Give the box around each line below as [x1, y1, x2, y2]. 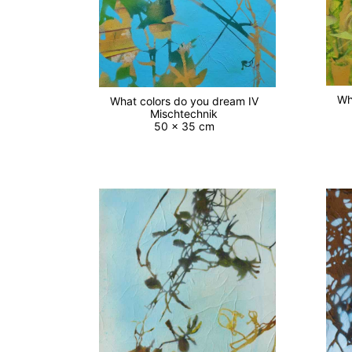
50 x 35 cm [153, 119, 221, 133]
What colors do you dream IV [109, 93, 265, 108]
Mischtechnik [150, 106, 225, 120]
